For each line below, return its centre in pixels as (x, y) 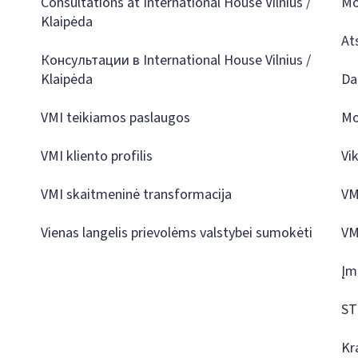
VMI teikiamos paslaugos (115, 118)
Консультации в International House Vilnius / (175, 60)
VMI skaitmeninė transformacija (136, 195)
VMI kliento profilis (96, 156)
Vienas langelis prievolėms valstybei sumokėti (176, 233)
